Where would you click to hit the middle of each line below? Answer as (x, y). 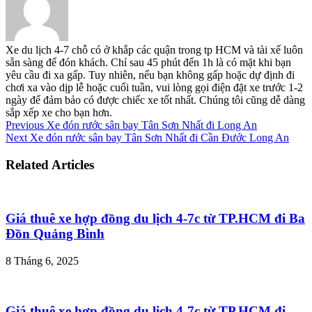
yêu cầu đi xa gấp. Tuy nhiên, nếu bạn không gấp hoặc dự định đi (150, 75)
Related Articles (50, 164)
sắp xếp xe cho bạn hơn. (59, 112)
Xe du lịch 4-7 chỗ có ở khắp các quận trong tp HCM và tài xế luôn (154, 49)
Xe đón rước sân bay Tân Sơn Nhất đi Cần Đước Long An (158, 137)
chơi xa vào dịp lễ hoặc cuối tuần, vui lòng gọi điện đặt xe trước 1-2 (154, 87)
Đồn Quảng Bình (55, 234)
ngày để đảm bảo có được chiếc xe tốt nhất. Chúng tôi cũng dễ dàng (155, 100)
